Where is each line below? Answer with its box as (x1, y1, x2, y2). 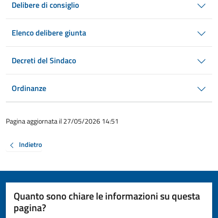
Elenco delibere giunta (12, 27, 86, 38)
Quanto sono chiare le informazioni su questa (14, 188, 200, 203)
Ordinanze (12, 82, 46, 94)
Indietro (19, 139, 42, 150)
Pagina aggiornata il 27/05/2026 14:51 (6, 116, 119, 126)
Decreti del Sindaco (12, 54, 76, 66)
